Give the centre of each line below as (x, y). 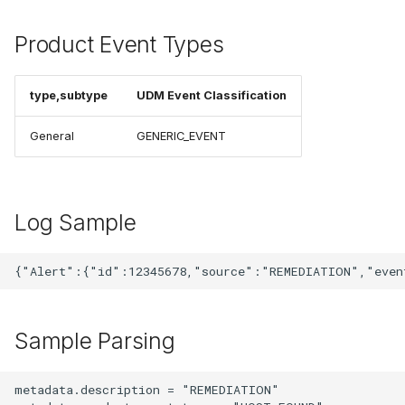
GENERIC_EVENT (181, 137)
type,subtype (69, 96)
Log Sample (75, 223)
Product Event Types (119, 45)
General (52, 137)
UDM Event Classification (212, 96)
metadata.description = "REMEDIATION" (147, 389)
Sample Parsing (95, 341)
